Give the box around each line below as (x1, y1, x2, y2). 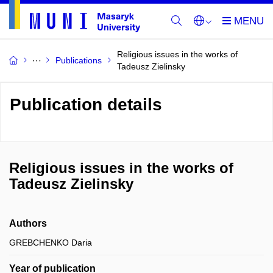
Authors (9, 218, 47, 229)
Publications (55, 55, 102, 65)
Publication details (10, 95, 162, 114)
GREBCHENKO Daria (9, 238, 92, 247)
